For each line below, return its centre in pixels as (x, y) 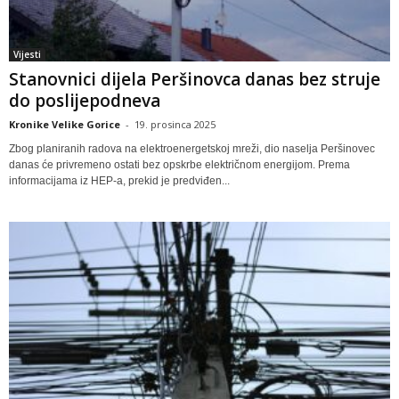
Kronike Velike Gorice (65, 124)
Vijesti (27, 54)
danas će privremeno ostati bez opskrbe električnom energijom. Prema (179, 164)
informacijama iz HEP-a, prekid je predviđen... (119, 180)
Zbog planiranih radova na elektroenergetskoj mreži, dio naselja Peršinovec (192, 148)
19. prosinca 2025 (175, 124)
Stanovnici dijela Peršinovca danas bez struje (195, 79)
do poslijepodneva (85, 100)
